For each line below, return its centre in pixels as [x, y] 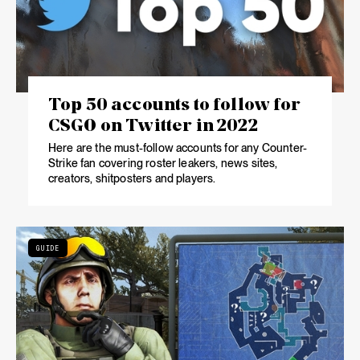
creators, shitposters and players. [132, 179]
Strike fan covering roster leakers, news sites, [163, 164]
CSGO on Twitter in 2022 [153, 124]
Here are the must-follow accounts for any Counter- [178, 148]
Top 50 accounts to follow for [175, 103]
